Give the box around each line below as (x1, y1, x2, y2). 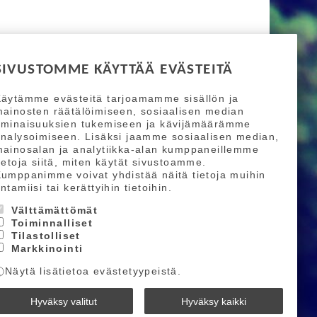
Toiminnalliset (11, 217, 93, 229)
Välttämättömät (11, 204, 98, 216)
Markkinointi (11, 242, 83, 254)
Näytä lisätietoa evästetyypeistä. (5, 265, 182, 277)
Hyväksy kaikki (181, 295, 247, 307)
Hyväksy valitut (30, 295, 97, 307)
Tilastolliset (11, 229, 81, 241)
